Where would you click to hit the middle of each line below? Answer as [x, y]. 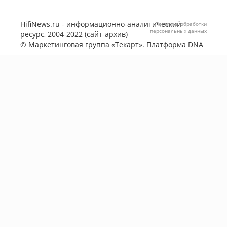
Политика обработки [181, 24]
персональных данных [178, 31]
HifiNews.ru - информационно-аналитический [101, 24]
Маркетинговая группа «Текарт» [85, 44]
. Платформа [165, 44]
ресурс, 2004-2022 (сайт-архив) [74, 34]
